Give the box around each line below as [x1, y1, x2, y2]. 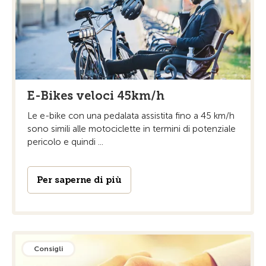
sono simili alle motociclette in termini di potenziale [27, 123, 236, 135]
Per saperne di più [37, 175, 122, 186]
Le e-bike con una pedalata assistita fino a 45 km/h [27, 110, 235, 122]
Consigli [34, 245, 63, 254]
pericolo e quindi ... [27, 137, 103, 148]
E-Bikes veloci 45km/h [27, 88, 164, 103]
